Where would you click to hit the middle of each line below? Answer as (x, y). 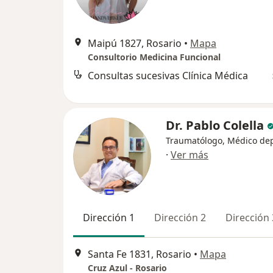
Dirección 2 (180, 218)
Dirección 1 (109, 218)
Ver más (190, 155)
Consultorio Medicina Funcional (154, 57)
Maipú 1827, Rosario (135, 44)
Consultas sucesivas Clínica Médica (168, 76)
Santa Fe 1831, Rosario (140, 254)
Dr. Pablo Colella (215, 126)
